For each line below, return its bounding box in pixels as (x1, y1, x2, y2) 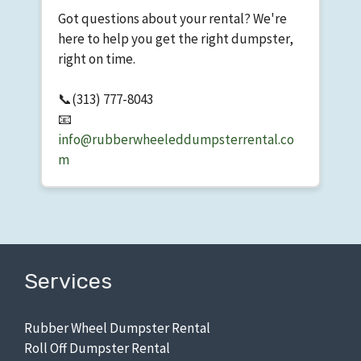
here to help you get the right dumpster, (58, 29, 293, 48)
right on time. (58, 49, 135, 68)
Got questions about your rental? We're (58, 9, 287, 27)
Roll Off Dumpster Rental (24, 339, 170, 357)
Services (24, 268, 112, 294)
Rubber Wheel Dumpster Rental (24, 319, 210, 337)
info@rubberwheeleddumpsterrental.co (58, 131, 294, 148)
